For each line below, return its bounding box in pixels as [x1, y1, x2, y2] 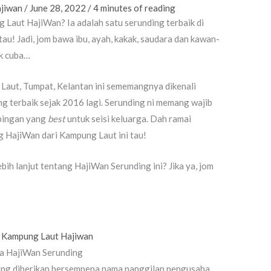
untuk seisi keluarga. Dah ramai [67, 113, 192, 125]
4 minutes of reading [93, 2, 176, 14]
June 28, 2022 [30, 2, 88, 14]
